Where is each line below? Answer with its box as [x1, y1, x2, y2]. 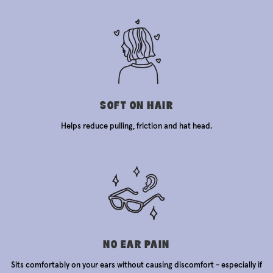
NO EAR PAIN [103, 238, 170, 249]
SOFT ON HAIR [100, 99, 173, 110]
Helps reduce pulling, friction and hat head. [61, 120, 212, 131]
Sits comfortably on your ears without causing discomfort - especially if [11, 259, 262, 270]
